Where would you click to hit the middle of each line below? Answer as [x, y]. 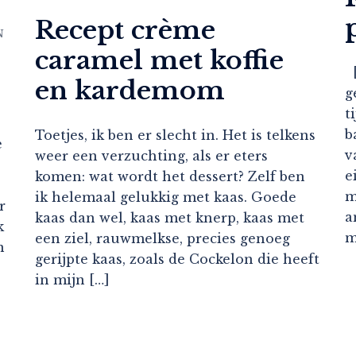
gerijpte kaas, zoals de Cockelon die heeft [177, 259]
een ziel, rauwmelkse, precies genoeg [163, 238]
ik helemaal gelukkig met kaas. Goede [166, 197]
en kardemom [130, 90]
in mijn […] [72, 279]
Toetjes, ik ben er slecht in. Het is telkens [175, 135]
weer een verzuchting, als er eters [151, 155]
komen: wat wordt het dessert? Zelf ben [170, 176]
